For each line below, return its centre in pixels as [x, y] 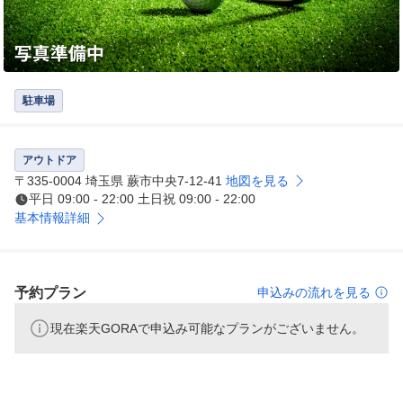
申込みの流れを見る [314, 293]
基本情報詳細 [52, 218]
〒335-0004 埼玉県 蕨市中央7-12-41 [120, 181]
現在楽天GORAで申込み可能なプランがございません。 [207, 329]
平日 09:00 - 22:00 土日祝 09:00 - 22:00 [142, 199]
